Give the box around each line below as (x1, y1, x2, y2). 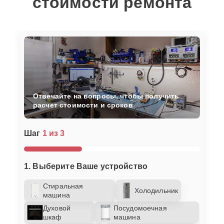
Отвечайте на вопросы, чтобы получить (33, 91, 179, 100)
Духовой (43, 203, 71, 212)
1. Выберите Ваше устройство (24, 161, 148, 170)
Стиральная (43, 181, 83, 190)
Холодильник (134, 186, 178, 194)
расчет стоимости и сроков (33, 100, 133, 109)
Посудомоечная (113, 203, 167, 212)
